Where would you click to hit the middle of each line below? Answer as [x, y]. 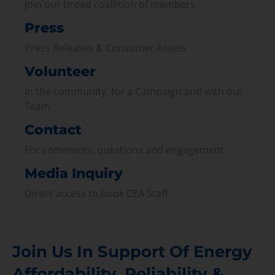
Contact [53, 130]
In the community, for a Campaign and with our [134, 91]
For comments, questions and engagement [124, 149]
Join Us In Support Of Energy [132, 251]
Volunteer [60, 71]
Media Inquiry [74, 173]
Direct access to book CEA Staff [96, 193]
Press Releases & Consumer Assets [106, 48]
